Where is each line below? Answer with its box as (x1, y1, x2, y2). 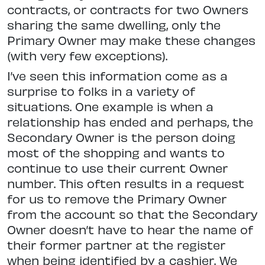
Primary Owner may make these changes (7, 33, 256, 48)
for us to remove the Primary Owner (7, 191, 227, 206)
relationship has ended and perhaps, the (7, 114, 253, 130)
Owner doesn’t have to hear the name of (7, 222, 253, 237)
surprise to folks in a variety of (7, 83, 195, 99)
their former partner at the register (7, 237, 225, 253)
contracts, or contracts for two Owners (7, 2, 248, 17)
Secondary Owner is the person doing (7, 130, 235, 145)
